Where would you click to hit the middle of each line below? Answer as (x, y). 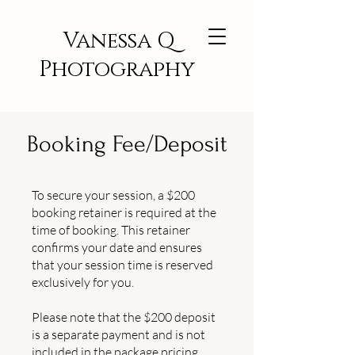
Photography (119, 70)
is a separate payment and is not (118, 334)
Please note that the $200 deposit (124, 317)
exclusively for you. (83, 282)
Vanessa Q (119, 41)
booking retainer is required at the (124, 212)
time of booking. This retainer (111, 230)
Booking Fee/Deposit (127, 144)
